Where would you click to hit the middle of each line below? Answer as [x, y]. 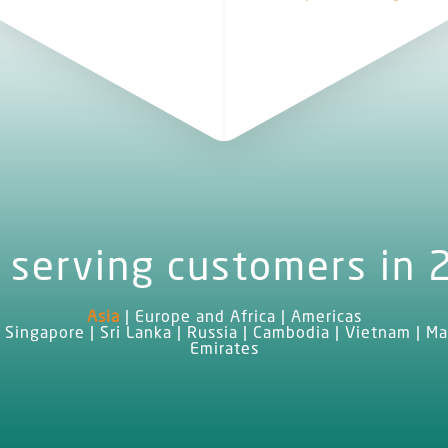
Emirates [224, 349]
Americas [326, 317]
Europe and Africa [205, 317]
